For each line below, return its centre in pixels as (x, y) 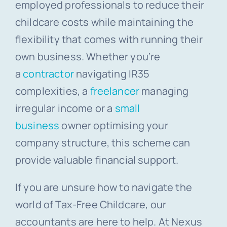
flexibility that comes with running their (109, 40)
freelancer (115, 91)
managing (164, 91)
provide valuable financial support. (97, 160)
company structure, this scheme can (103, 143)
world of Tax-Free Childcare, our (91, 205)
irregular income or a (65, 108)
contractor (48, 74)
